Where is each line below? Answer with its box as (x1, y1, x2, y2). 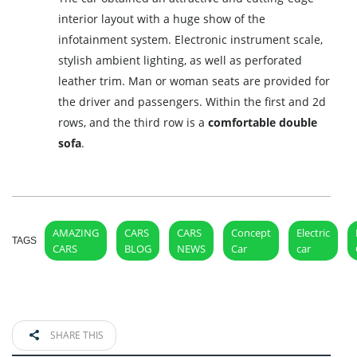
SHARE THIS (48, 328, 104, 342)
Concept (231, 225, 271, 240)
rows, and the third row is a (58, 114, 209, 130)
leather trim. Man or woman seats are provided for (58, 73, 331, 88)
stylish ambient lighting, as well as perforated (58, 52, 303, 68)
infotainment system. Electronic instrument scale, (58, 31, 324, 47)
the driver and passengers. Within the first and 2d (58, 93, 327, 109)
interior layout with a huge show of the (58, 10, 266, 26)
